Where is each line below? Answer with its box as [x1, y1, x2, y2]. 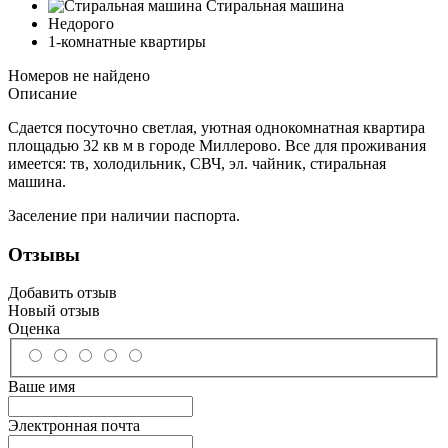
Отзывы [8, 243, 80, 265]
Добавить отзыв [8, 284, 117, 302]
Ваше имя [8, 377, 75, 395]
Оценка [8, 320, 60, 338]
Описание [8, 84, 77, 102]
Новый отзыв [8, 302, 100, 320]
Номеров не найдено [8, 66, 150, 84]
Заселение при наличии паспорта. [8, 206, 240, 224]
